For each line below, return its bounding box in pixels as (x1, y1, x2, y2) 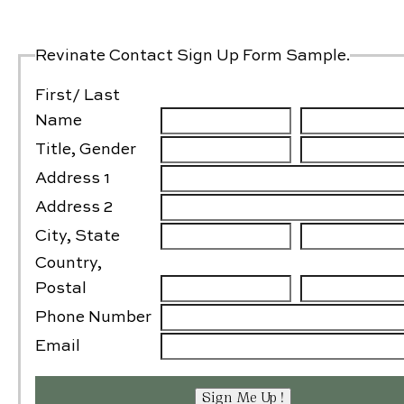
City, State (34, 227, 120, 244)
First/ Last (34, 87, 120, 104)
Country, (34, 254, 102, 271)
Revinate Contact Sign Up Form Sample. (34, 47, 350, 64)
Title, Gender (34, 141, 136, 158)
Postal (34, 280, 87, 297)
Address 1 (34, 170, 110, 187)
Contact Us (141, 44, 248, 64)
